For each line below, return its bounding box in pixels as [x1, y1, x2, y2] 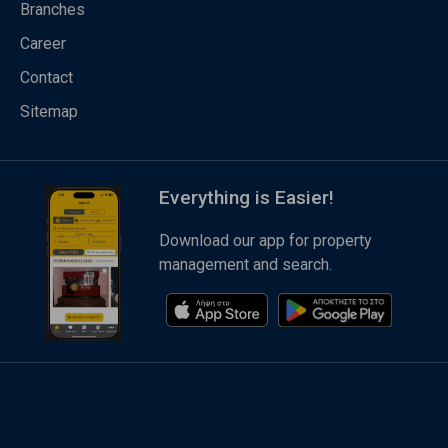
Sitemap [20, 102, 78, 122]
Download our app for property [158, 231, 372, 251]
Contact [20, 68, 73, 88]
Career [20, 34, 66, 54]
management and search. [158, 255, 332, 275]
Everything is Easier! [158, 186, 334, 210]
